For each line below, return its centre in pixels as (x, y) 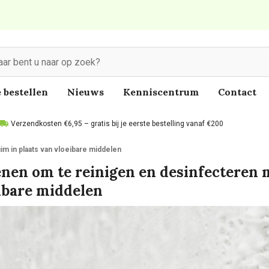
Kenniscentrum (161, 92)
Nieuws (86, 92)
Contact (237, 92)
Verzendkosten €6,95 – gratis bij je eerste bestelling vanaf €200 (117, 124)
